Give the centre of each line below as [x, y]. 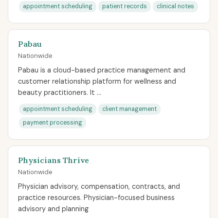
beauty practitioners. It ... [60, 92]
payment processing [53, 123]
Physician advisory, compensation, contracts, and [99, 186]
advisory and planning [53, 209]
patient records [125, 6]
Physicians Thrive [54, 160]
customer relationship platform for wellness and [97, 81]
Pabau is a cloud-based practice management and [102, 70]
